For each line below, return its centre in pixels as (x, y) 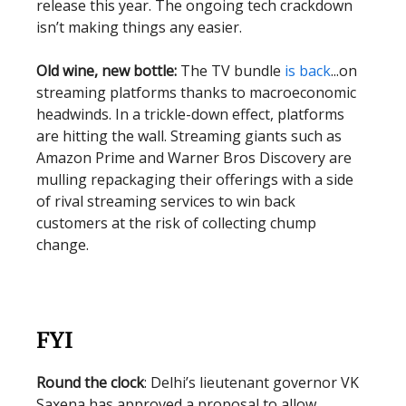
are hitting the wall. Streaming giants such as (189, 136)
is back (308, 71)
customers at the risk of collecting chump (176, 223)
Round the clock (90, 382)
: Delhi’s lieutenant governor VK (251, 382)
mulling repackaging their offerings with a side (195, 179)
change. (63, 245)
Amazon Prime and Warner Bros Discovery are (194, 158)
